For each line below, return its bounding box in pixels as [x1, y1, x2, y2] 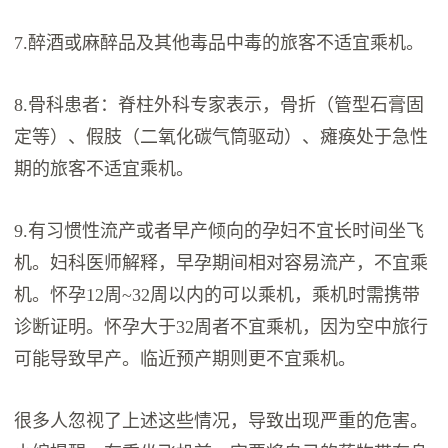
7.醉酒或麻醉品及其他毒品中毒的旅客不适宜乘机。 [14, 33, 425, 54]
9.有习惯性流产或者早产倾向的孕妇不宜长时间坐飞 [14, 221, 425, 242]
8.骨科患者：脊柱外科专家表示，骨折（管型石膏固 [14, 95, 425, 116]
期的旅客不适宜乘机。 [14, 159, 195, 180]
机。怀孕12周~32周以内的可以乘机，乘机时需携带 [14, 285, 421, 306]
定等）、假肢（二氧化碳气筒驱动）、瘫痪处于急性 [14, 127, 429, 148]
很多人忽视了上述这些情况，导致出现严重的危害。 [14, 411, 429, 432]
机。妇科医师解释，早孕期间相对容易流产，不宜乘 [14, 253, 429, 274]
